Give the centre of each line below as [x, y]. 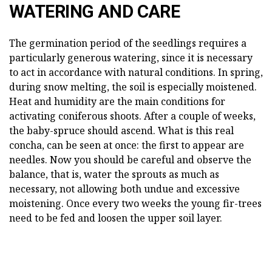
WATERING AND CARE [95, 12]
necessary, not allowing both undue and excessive [124, 189]
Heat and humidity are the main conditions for [117, 102]
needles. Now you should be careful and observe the [130, 160]
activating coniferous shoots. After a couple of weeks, [132, 116]
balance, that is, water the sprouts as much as [114, 175]
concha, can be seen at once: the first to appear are [127, 145]
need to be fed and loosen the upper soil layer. [116, 218]
